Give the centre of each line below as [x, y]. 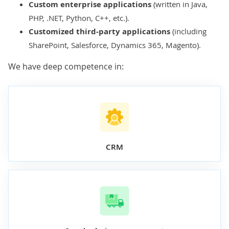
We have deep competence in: [66, 66]
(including [188, 31]
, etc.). [119, 18]
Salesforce [89, 45]
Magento [181, 45]
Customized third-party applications [99, 31]
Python [78, 18]
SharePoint [48, 45]
